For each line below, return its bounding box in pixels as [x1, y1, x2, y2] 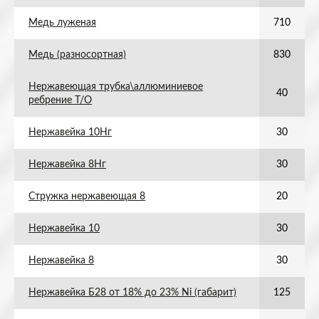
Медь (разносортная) [28, 50, 126, 60]
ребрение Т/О [28, 95, 92, 105]
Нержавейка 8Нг [28, 159, 106, 169]
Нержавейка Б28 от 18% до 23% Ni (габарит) [28, 288, 236, 298]
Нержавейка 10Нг [28, 127, 112, 137]
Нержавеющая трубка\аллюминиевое [28, 82, 203, 92]
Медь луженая [28, 18, 96, 28]
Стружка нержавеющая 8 [28, 192, 145, 202]
